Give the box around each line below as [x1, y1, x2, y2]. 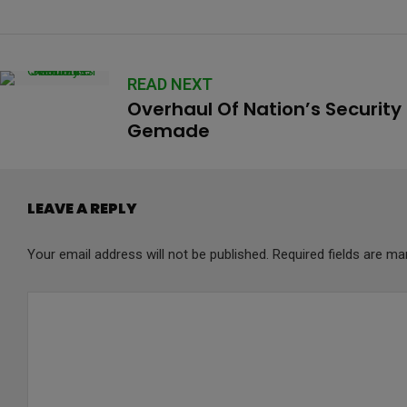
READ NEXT [127, 74, 213, 94]
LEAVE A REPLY [27, 198, 137, 219]
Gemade [127, 118, 210, 144]
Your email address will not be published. [27, 246, 269, 263]
